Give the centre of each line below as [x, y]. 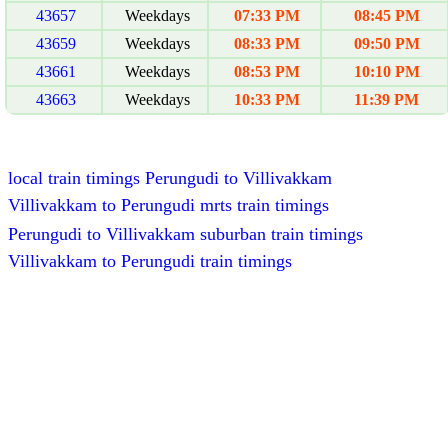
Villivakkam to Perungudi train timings [150, 260]
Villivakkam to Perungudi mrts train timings [168, 204]
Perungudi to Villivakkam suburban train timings [185, 233]
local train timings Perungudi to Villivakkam [170, 177]
